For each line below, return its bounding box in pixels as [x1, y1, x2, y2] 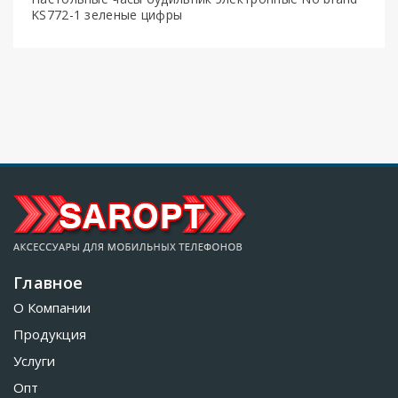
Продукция [13, 324, 86, 343]
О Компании [13, 298, 91, 316]
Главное [13, 271, 84, 293]
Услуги [13, 351, 55, 370]
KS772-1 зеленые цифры [31, 5, 183, 23]
